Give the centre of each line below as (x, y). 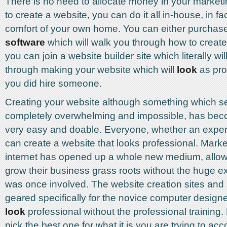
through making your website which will (91, 70)
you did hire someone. (53, 83)
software (25, 42)
